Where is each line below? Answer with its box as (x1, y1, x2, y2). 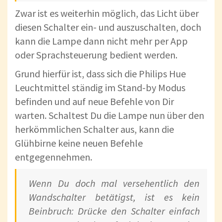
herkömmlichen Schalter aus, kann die (15, 123, 174, 136)
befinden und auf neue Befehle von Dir (15, 95, 174, 108)
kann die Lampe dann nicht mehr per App (15, 35, 188, 48)
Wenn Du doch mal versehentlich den (29, 177, 200, 190)
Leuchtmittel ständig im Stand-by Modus (15, 81, 185, 94)
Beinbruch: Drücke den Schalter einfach (29, 205, 200, 218)
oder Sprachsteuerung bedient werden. (15, 49, 177, 61)
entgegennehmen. (15, 151, 92, 164)
